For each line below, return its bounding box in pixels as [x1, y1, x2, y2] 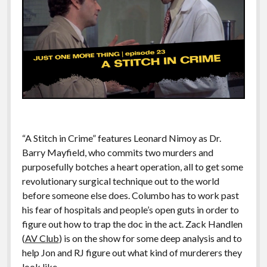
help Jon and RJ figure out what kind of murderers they [21, 247, 242, 259]
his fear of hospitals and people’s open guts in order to [21, 204, 239, 216]
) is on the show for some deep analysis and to [58, 232, 242, 244]
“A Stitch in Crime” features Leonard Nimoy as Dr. [21, 132, 221, 144]
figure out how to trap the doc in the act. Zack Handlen [21, 218, 243, 230]
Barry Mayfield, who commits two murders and [21, 147, 213, 159]
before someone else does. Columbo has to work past [21, 190, 239, 201]
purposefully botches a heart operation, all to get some [21, 161, 243, 173]
